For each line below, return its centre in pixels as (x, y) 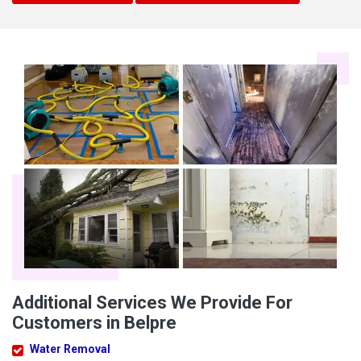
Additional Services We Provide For (152, 303)
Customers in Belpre (94, 323)
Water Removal (70, 349)
